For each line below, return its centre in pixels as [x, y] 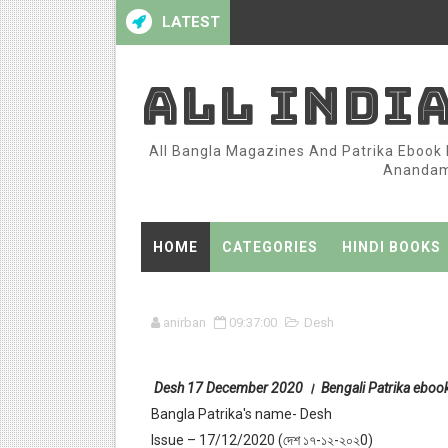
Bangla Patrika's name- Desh [241, 414]
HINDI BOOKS [391, 247]
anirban [184, 322]
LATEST [190, 22]
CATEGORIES [269, 247]
